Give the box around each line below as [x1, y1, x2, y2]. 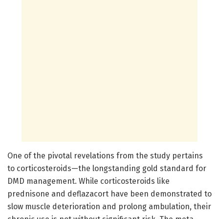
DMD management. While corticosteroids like [7, 176, 170, 186]
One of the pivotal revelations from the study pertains [7, 151, 203, 160]
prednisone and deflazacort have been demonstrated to [7, 189, 212, 198]
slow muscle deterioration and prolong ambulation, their [7, 201, 211, 211]
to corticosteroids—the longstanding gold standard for [7, 163, 206, 173]
